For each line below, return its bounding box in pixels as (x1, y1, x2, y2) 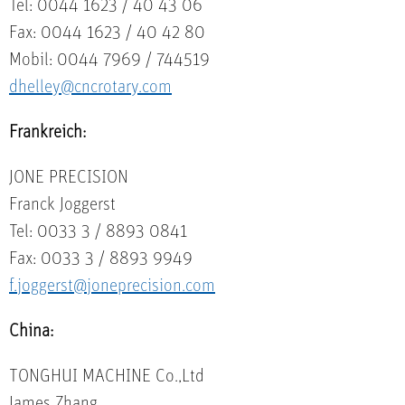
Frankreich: (9, 120, 86, 141)
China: (9, 319, 53, 340)
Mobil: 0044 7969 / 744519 (9, 48, 210, 69)
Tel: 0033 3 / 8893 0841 (9, 220, 187, 240)
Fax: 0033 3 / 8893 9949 (9, 247, 193, 268)
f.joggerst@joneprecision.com (9, 274, 215, 295)
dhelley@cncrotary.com (9, 75, 172, 96)
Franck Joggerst (9, 193, 116, 213)
